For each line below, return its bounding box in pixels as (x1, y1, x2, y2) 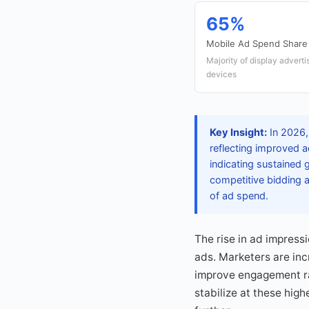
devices (206, 69, 237, 79)
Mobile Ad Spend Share (206, 38, 308, 49)
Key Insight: (210, 126, 267, 139)
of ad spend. (210, 190, 268, 202)
